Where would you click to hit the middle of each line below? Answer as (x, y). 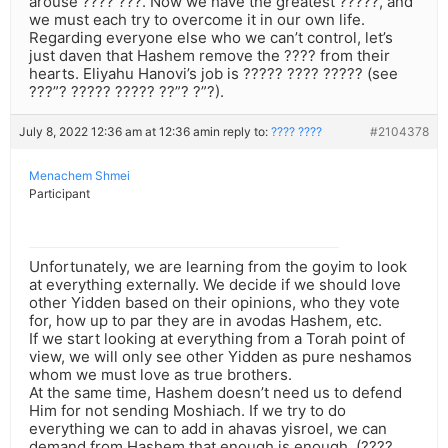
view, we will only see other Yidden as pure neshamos (220, 357)
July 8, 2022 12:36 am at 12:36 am (114, 132)
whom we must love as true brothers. (160, 375)
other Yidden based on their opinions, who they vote (214, 303)
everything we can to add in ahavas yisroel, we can (208, 429)
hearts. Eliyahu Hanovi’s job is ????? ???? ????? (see (213, 74)
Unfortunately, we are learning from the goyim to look (218, 267)
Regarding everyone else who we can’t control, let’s (211, 38)
